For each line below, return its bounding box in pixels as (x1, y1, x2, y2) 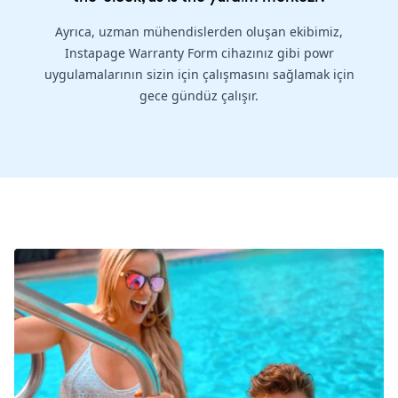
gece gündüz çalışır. (139, 87, 259, 105)
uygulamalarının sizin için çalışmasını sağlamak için (44, 66, 354, 84)
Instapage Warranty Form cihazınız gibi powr (64, 44, 334, 62)
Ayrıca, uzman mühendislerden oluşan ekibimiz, (55, 23, 343, 41)
